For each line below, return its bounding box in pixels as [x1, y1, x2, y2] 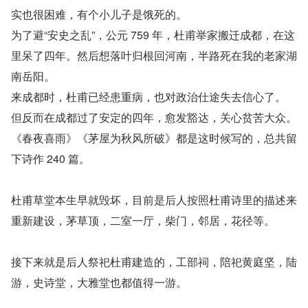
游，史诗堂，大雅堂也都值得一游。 [11, 274, 187, 291]
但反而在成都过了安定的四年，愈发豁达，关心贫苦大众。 [11, 109, 297, 126]
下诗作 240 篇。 [11, 151, 90, 167]
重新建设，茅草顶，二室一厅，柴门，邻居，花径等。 [11, 212, 275, 229]
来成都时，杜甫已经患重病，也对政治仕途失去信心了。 [11, 89, 286, 105]
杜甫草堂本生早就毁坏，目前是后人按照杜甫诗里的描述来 [11, 192, 297, 208]
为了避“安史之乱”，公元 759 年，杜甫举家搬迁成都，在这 [11, 27, 295, 43]
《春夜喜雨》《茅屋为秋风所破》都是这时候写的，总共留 [11, 130, 297, 146]
